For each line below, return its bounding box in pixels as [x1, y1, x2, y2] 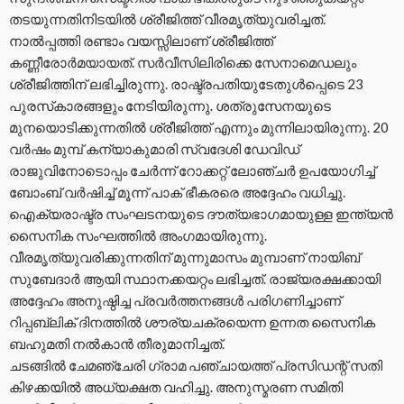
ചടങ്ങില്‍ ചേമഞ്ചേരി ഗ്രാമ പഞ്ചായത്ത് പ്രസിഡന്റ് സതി [9, 356, 382, 373]
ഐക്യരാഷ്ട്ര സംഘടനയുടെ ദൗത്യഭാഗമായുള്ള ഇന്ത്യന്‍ [9, 205, 393, 222]
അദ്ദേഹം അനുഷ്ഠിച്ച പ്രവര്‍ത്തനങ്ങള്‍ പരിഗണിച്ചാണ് [9, 291, 341, 308]
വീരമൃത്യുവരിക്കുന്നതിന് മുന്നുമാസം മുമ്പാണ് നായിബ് [9, 248, 360, 265]
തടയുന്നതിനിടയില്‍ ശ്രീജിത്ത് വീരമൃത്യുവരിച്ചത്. [9, 10, 326, 27]
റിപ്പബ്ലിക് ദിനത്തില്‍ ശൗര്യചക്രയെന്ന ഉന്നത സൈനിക [9, 313, 375, 330]
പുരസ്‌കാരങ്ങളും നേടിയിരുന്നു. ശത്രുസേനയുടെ [9, 96, 331, 114]
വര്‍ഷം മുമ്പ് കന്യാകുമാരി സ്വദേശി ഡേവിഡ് [9, 140, 299, 157]
